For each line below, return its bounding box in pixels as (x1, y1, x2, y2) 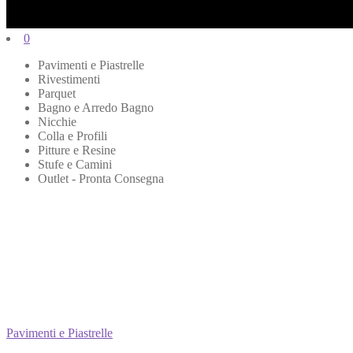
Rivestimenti (38, 72, 100, 86)
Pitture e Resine (38, 143, 116, 157)
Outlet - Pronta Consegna (38, 171, 164, 185)
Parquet (38, 86, 76, 100)
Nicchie (38, 114, 76, 128)
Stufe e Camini (38, 157, 112, 171)
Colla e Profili (38, 128, 107, 143)
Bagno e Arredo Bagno (38, 100, 154, 114)
